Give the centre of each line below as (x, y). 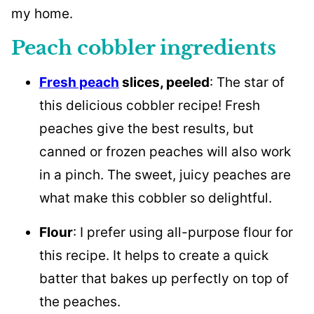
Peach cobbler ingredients (144, 48)
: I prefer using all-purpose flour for (183, 232)
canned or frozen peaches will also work (165, 151)
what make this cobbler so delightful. (156, 198)
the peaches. (80, 301)
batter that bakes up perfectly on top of (164, 278)
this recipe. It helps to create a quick (154, 255)
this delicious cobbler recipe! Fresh (150, 105)
